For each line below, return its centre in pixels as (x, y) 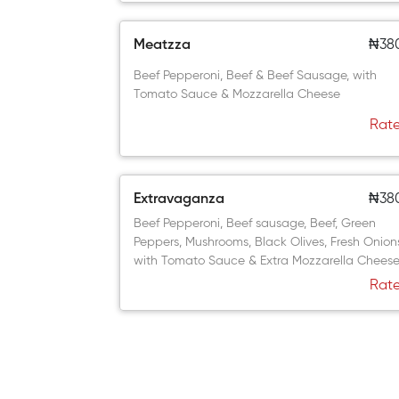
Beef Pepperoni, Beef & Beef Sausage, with (256, 76)
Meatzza (163, 45)
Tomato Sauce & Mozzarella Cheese (237, 94)
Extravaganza (179, 199)
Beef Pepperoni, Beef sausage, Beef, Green (255, 224)
